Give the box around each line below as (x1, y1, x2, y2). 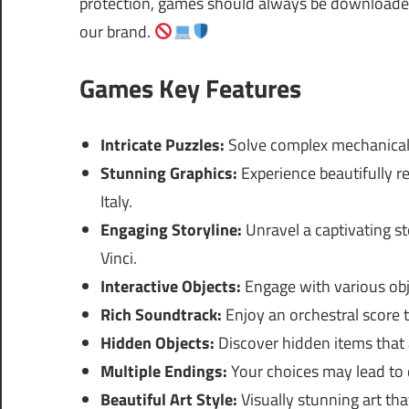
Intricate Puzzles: (100, 132, 225, 158)
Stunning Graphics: (100, 161, 237, 186)
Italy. (100, 189, 132, 215)
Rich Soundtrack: (100, 302, 222, 328)
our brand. (79, 19, 154, 45)
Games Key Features (79, 68, 301, 109)
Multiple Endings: (100, 359, 227, 384)
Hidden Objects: (100, 330, 215, 356)
